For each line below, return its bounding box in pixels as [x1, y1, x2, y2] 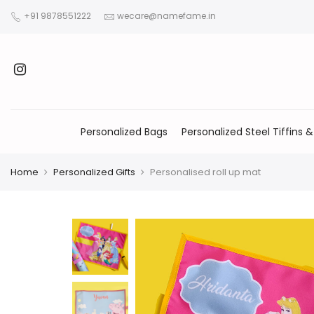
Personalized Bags [80, 125, 168, 139]
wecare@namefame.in [117, 10, 216, 22]
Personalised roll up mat [150, 165, 261, 179]
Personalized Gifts [53, 165, 135, 179]
